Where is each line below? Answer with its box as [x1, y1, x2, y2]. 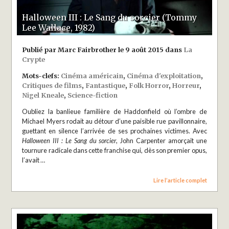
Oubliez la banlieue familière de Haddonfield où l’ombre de [22, 107, 207, 116]
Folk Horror [129, 81, 169, 89]
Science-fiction [67, 90, 118, 99]
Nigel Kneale [22, 90, 64, 99]
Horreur [172, 81, 200, 89]
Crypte [22, 55, 45, 64]
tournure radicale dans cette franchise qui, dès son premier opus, [22, 146, 207, 154]
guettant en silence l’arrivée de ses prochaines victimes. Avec [22, 126, 207, 135]
